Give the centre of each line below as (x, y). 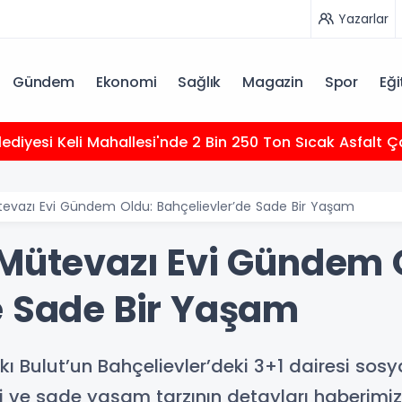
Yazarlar (363, 18)
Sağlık (200, 82)
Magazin (273, 82)
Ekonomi (126, 82)
